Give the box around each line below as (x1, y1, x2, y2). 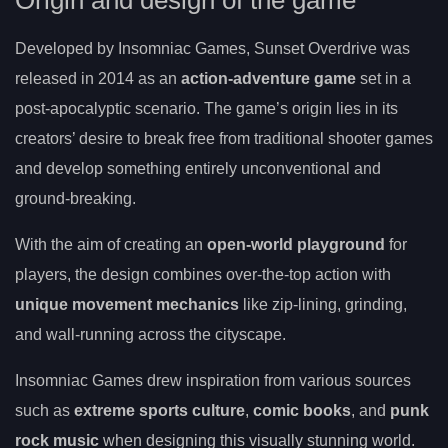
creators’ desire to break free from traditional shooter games (15, 130, 433, 148)
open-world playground (207, 236, 385, 254)
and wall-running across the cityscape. (15, 326, 286, 344)
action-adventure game (181, 70, 356, 88)
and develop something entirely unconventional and (15, 160, 381, 178)
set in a (356, 70, 411, 88)
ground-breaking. (15, 190, 136, 208)
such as (15, 402, 74, 420)
